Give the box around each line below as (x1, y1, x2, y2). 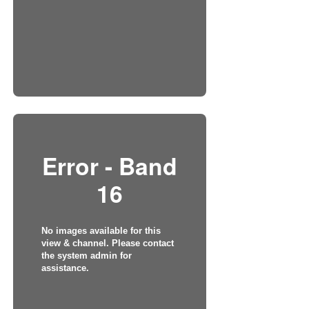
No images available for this (41, 226, 161, 236)
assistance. (41, 263, 89, 273)
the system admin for (41, 250, 132, 261)
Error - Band (41, 148, 177, 182)
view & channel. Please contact (41, 238, 174, 248)
